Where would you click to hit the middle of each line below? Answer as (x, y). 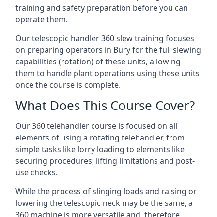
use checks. (37, 172)
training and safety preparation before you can (102, 8)
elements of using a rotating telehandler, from (100, 138)
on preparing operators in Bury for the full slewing (108, 50)
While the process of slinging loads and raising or (106, 191)
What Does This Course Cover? (105, 105)
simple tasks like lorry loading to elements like (100, 149)
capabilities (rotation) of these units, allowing (98, 62)
